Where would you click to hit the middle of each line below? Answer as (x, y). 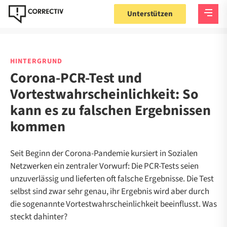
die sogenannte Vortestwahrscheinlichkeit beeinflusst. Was (113, 204)
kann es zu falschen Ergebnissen (110, 110)
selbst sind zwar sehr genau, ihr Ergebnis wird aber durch (110, 192)
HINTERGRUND (36, 61)
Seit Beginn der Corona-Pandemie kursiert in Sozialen (104, 154)
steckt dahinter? (40, 217)
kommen (39, 127)
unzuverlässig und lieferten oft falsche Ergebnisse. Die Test (112, 179)
